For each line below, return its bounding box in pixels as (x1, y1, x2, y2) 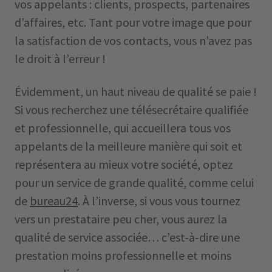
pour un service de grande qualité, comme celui (15, 175, 254, 190)
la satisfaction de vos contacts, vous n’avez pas (15, 33, 252, 48)
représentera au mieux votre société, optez (15, 157, 233, 172)
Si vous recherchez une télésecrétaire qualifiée (15, 102, 248, 117)
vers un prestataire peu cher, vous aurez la (15, 211, 227, 226)
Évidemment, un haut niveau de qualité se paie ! (15, 84, 257, 99)
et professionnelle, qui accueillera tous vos (15, 120, 231, 135)
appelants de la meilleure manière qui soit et (15, 138, 242, 154)
